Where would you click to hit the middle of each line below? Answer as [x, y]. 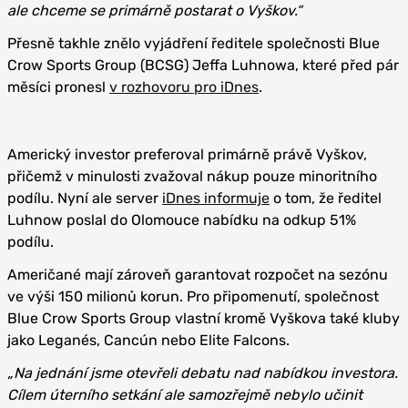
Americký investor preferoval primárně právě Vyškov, [187, 154]
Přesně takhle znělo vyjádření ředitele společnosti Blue [194, 43]
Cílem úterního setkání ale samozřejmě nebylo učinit [185, 394]
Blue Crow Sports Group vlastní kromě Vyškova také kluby [204, 318]
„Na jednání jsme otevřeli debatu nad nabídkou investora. [203, 372]
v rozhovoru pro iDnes [184, 87]
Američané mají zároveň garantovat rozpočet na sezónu [198, 274]
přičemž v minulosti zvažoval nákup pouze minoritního [192, 176]
